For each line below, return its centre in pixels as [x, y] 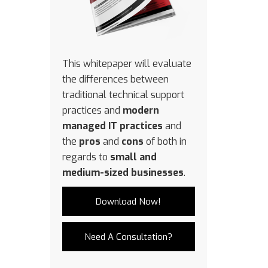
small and [133, 157]
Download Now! [128, 202]
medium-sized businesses [123, 173]
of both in [165, 142]
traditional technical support [123, 95]
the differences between [115, 80]
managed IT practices [112, 126]
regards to [86, 157]
